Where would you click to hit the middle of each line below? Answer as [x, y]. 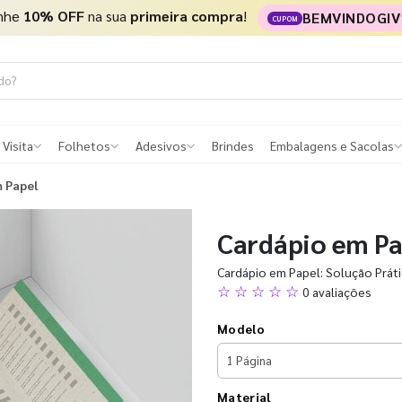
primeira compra [186, 15]
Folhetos [84, 146]
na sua [107, 15]
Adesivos [161, 146]
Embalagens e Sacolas [332, 146]
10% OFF [53, 15]
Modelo [241, 328]
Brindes [233, 146]
